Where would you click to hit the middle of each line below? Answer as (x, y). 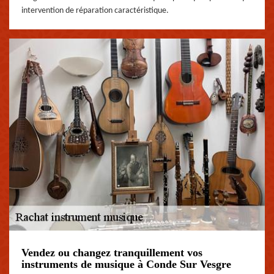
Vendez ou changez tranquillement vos (112, 253)
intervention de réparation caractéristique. (95, 10)
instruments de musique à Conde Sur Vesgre (126, 265)
